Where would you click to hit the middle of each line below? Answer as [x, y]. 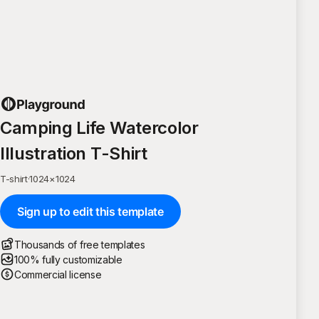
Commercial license [58, 274]
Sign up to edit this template [90, 211]
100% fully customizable [68, 259]
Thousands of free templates [80, 244]
